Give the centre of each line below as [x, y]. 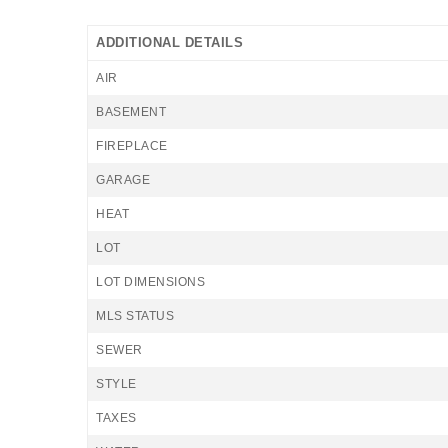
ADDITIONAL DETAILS [169, 42]
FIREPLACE [132, 146]
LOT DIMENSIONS [150, 282]
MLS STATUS [135, 316]
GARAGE [123, 180]
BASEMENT [131, 112]
